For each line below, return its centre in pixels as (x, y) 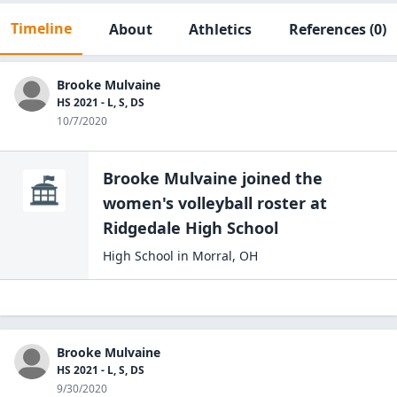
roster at (290, 203)
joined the (280, 178)
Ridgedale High (163, 228)
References (327, 29)
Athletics (221, 29)
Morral (212, 256)
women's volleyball (178, 203)
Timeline (41, 28)
